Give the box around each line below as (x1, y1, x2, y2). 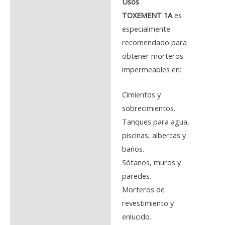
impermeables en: (122, 64, 181, 74)
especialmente (122, 23, 170, 34)
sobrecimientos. (122, 103, 175, 114)
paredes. (122, 171, 151, 181)
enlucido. (122, 211, 151, 222)
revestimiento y (122, 198, 174, 208)
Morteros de (122, 184, 165, 195)
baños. (122, 144, 144, 154)
